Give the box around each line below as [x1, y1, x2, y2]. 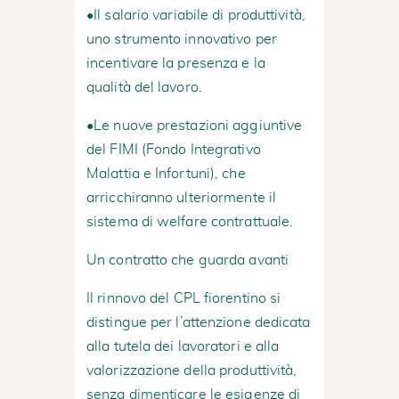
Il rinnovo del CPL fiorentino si [86, 290, 281, 305]
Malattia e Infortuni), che [86, 166, 246, 181]
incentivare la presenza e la [86, 55, 265, 70]
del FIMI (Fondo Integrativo [86, 142, 261, 157]
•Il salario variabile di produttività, [86, 7, 305, 22]
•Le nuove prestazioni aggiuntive [86, 118, 303, 133]
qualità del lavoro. [86, 79, 202, 94]
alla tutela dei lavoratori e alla [86, 338, 280, 354]
